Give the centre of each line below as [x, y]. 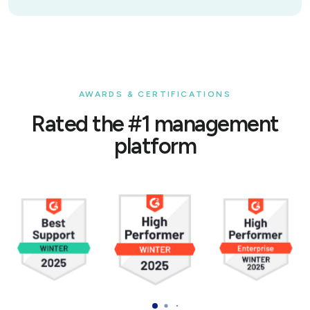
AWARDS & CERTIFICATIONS [155, 94]
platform [155, 146]
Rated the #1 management [155, 124]
